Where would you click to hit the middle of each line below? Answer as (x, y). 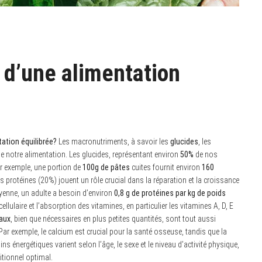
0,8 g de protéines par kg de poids (170, 193)
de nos (206, 155)
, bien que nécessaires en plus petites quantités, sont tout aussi (113, 219)
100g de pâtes (106, 168)
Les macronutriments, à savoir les (113, 142)
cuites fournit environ (166, 168)
